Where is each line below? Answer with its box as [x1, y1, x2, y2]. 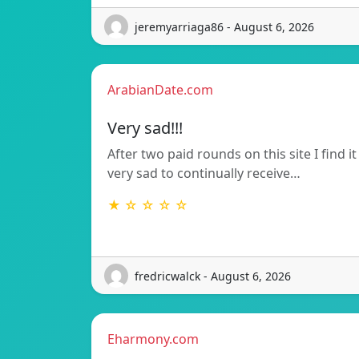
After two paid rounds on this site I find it [107, 145, 357, 163]
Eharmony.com [107, 330, 199, 349]
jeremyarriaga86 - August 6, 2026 [135, 18, 314, 34]
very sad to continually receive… [107, 164, 301, 183]
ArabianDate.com [107, 81, 213, 99]
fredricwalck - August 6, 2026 [135, 268, 291, 284]
